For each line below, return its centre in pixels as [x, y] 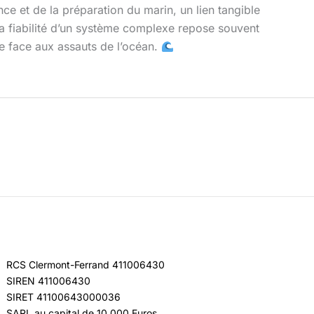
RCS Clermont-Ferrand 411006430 [86, 265]
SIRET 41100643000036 [64, 297]
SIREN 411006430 [49, 281]
